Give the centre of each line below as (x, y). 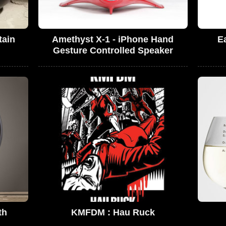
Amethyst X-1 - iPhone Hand (113, 40)
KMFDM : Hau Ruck (113, 212)
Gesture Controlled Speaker (113, 51)
